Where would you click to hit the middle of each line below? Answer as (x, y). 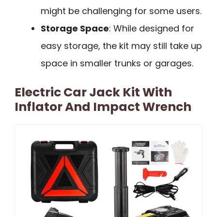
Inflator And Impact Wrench (103, 107)
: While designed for (152, 29)
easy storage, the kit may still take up (121, 46)
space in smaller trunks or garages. (117, 63)
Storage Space (75, 29)
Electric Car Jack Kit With (93, 93)
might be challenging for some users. (121, 11)
